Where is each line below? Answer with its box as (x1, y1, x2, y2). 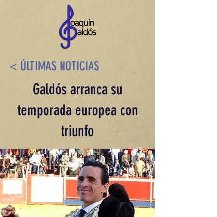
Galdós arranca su (32, 80, 123, 98)
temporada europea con (17, 101, 138, 119)
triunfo (61, 122, 94, 140)
